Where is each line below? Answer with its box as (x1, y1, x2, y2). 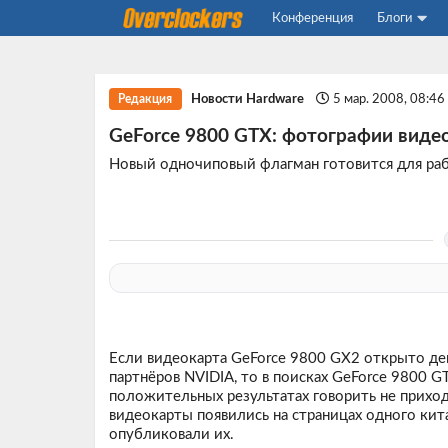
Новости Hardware (191, 91, 305, 106)
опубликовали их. (108, 427, 234, 443)
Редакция (118, 92, 173, 105)
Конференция (271, 12, 353, 24)
